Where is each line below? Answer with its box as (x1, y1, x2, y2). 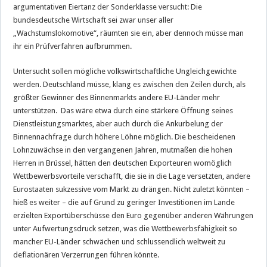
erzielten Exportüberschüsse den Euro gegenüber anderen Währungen (13, 211, 254, 221)
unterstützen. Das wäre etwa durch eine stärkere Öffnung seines (13, 106, 234, 116)
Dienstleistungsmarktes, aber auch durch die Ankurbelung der (13, 119, 223, 129)
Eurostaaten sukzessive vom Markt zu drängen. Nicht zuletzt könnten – (13, 185, 250, 194)
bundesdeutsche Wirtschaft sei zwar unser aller (13, 15, 174, 25)
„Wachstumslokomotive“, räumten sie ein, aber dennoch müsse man (13, 29, 244, 38)
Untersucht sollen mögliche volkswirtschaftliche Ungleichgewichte (13, 67, 237, 76)
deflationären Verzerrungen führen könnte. (13, 250, 160, 260)
